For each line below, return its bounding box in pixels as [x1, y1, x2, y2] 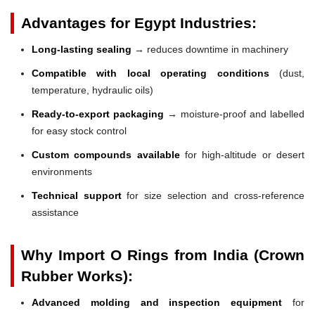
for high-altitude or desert [179, 148, 305, 160]
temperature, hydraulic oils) [32, 84, 153, 96]
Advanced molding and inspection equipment [32, 296, 283, 308]
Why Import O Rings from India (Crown [21, 246, 304, 263]
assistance [32, 206, 79, 218]
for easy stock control [32, 124, 127, 136]
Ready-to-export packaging [32, 108, 164, 120]
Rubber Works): [21, 267, 133, 284]
